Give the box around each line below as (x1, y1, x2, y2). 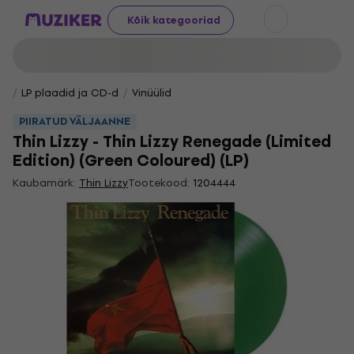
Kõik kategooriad (127, 11, 220, 28)
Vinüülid (132, 85, 171, 101)
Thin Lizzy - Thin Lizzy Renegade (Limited (13, 129, 331, 155)
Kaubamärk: (13, 175, 79, 191)
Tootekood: (128, 175, 190, 191)
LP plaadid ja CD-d (21, 85, 119, 101)
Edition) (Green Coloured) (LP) (13, 148, 249, 174)
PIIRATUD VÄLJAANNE (19, 113, 130, 130)
